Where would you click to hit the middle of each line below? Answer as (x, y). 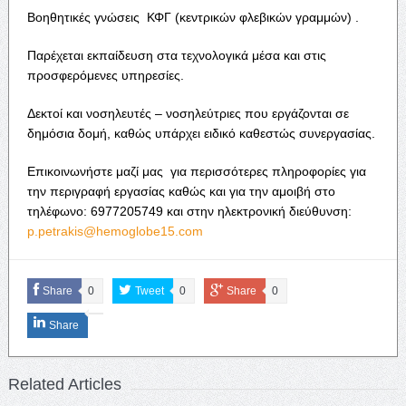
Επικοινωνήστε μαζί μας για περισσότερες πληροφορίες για (196, 171)
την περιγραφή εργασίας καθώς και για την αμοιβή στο (181, 191)
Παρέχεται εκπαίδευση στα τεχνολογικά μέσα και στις (176, 55)
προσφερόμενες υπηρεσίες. (105, 75)
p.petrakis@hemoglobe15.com (115, 231)
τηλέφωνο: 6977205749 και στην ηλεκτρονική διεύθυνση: (189, 211)
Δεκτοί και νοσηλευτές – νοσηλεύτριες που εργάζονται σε (188, 113)
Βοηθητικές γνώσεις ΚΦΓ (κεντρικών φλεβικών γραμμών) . (193, 17)
